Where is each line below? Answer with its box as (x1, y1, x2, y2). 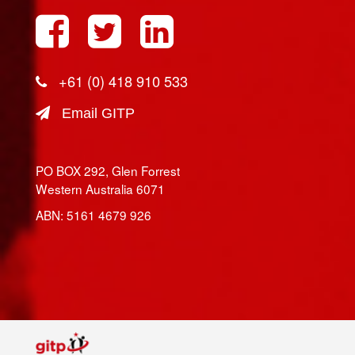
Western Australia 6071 (36, 179, 165, 197)
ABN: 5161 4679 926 (36, 205, 151, 223)
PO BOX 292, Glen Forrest (36, 161, 180, 179)
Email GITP (62, 105, 135, 121)
